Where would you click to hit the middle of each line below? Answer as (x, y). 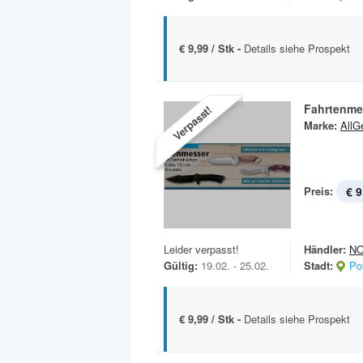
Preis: (318, 191)
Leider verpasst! (201, 249)
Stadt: (318, 265)
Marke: (320, 125)
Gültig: (181, 265)
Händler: (325, 249)
